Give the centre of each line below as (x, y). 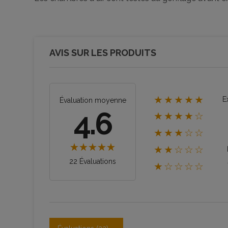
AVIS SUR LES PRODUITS (103, 52)
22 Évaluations (93, 161)
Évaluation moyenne (93, 100)
